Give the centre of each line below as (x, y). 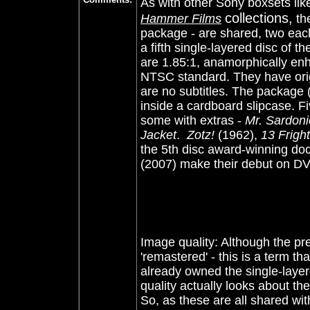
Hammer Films (181, 19)
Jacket (158, 135)
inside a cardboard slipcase (216, 106)
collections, (259, 18)
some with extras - (193, 120)
